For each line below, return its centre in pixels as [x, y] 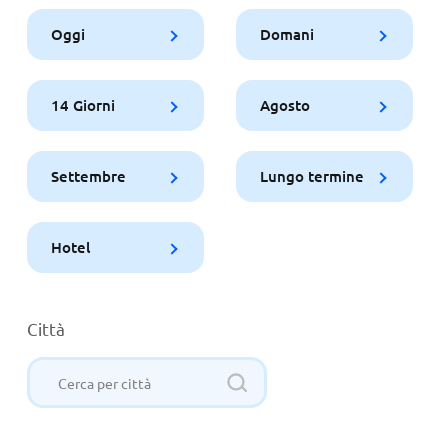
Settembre [88, 176]
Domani [286, 34]
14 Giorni [82, 105]
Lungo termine [311, 176]
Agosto [284, 105]
